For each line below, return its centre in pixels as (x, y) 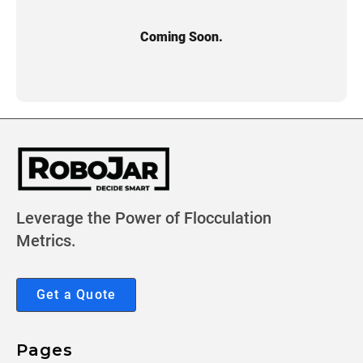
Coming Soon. (181, 37)
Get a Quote (77, 295)
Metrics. (46, 241)
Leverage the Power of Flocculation (144, 218)
